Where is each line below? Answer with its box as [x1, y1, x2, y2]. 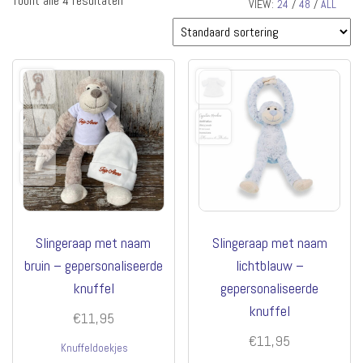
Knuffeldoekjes [61, 340, 129, 355]
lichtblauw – [235, 255, 304, 275]
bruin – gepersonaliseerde [23, 255, 163, 275]
